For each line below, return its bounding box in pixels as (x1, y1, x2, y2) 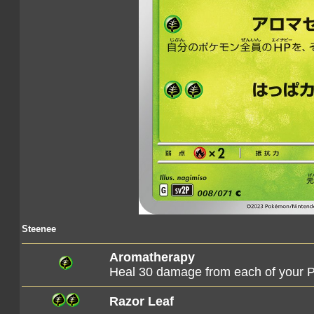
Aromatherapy (109, 250, 195, 264)
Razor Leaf (109, 294, 174, 308)
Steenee (22, 224, 56, 234)
